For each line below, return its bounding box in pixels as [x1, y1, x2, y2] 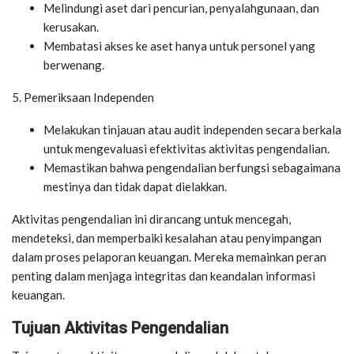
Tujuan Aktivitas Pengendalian [12, 318, 228, 337]
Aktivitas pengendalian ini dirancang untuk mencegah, [12, 211, 291, 226]
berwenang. [43, 57, 104, 72]
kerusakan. [43, 19, 99, 34]
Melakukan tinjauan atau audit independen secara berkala [43, 122, 341, 137]
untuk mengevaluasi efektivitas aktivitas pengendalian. [43, 141, 330, 156]
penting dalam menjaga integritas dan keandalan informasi [12, 268, 315, 283]
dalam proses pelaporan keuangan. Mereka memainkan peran [12, 249, 326, 264]
